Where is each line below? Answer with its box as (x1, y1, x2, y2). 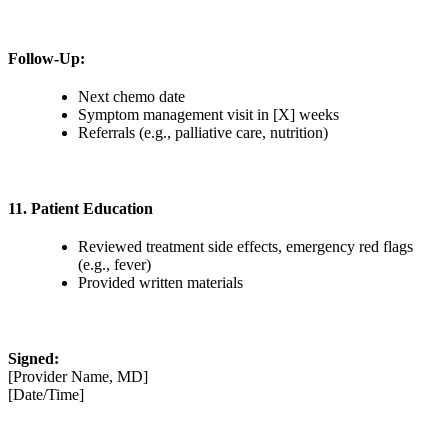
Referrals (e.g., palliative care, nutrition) (78, 123, 328, 141)
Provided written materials (78, 273, 243, 291)
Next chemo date (78, 87, 185, 105)
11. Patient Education (8, 199, 153, 217)
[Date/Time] (8, 385, 84, 403)
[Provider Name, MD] (8, 367, 148, 385)
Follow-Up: (8, 49, 85, 67)
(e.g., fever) (78, 255, 151, 273)
